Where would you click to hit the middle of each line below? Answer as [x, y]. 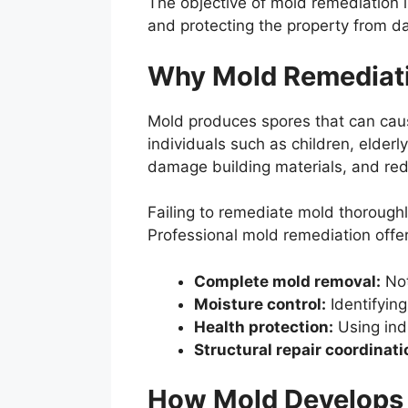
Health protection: [264, 326]
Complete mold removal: [287, 281]
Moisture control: [260, 304]
